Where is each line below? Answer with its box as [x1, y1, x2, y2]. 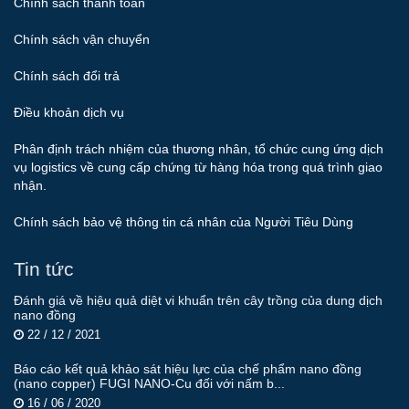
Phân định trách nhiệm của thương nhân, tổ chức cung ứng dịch [14, 142, 383, 157]
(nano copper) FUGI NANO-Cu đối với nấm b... [14, 376, 285, 392]
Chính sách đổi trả [14, 68, 120, 84]
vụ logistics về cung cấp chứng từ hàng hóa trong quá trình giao [14, 160, 383, 175]
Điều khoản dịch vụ [14, 105, 124, 121]
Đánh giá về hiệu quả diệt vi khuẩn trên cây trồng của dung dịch [14, 293, 383, 309]
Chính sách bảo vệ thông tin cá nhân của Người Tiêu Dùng [14, 215, 353, 230]
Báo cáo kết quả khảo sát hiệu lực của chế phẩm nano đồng [14, 362, 362, 377]
